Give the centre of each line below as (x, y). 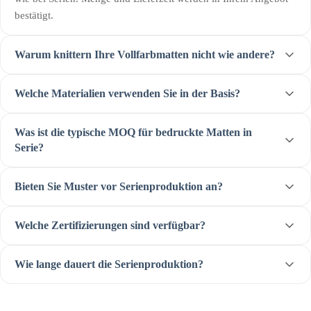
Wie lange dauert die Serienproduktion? (109, 264)
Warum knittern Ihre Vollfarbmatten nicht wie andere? (145, 55)
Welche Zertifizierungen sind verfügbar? (110, 226)
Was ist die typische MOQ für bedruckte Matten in (133, 133)
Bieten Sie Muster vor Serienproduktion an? (119, 187)
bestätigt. (34, 16)
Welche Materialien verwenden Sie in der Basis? (127, 94)
